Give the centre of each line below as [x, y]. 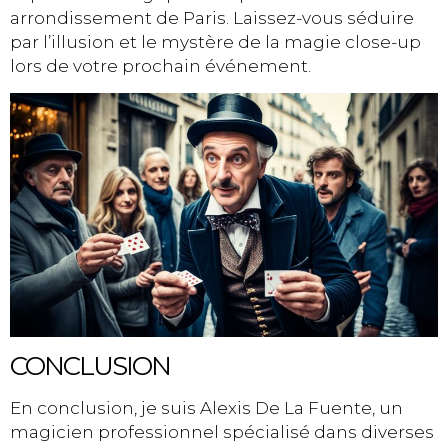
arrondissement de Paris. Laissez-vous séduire [212, 18]
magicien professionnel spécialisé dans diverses [222, 431]
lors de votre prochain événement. [160, 66]
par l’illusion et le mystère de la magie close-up [215, 42]
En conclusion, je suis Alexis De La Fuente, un [206, 407]
